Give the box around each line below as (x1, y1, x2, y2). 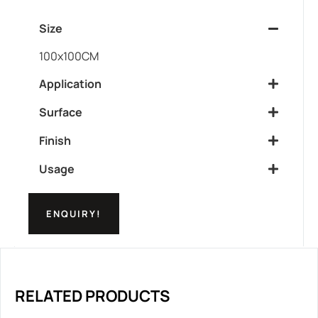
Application (39, 76, 102, 92)
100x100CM (39, 48, 99, 65)
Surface (39, 104, 82, 121)
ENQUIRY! (46, 207, 102, 221)
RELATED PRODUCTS (15, 285, 170, 307)
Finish (39, 133, 71, 149)
